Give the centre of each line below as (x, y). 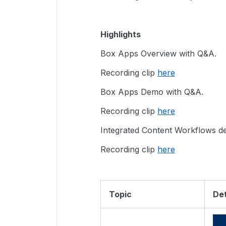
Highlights (121, 34)
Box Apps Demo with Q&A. (153, 92)
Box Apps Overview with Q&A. (158, 53)
